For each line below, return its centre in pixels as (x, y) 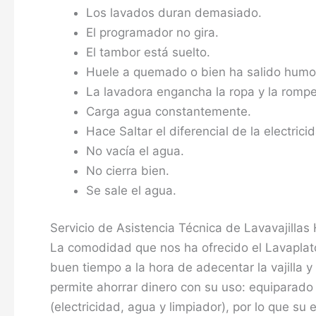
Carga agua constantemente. (169, 111)
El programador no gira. (152, 32)
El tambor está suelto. (148, 52)
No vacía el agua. (135, 151)
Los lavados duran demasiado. (174, 12)
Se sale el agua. (131, 190)
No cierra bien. (128, 170)
